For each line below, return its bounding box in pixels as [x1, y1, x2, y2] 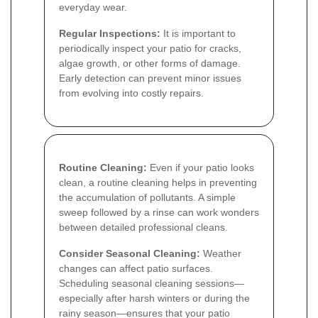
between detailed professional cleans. [59, 221, 228, 233]
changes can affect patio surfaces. [59, 262, 213, 274]
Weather [200, 247, 241, 259]
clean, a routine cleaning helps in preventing [59, 176, 257, 188]
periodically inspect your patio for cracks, [59, 42, 241, 54]
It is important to [160, 27, 236, 39]
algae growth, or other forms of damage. [59, 57, 241, 69]
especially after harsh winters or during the [59, 292, 250, 304]
